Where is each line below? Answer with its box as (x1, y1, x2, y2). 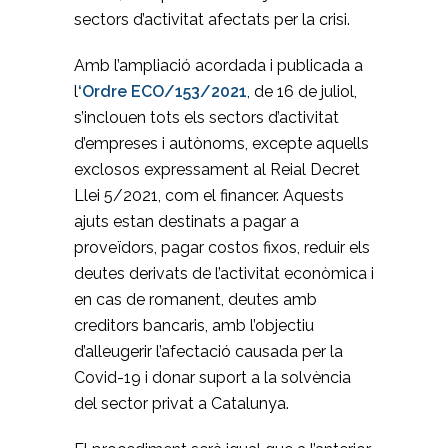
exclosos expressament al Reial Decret (74, 160, 360, 179)
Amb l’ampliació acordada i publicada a (74, 56, 363, 75)
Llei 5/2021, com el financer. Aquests (74, 186, 344, 205)
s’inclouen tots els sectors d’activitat (74, 108, 339, 127)
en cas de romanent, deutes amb (74, 290, 317, 309)
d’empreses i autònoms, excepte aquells (74, 134, 369, 153)
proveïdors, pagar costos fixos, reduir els (74, 238, 370, 257)
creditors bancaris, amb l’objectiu (74, 316, 314, 335)
